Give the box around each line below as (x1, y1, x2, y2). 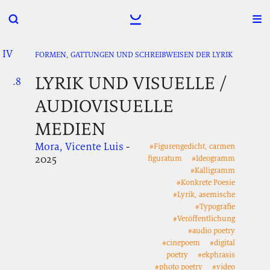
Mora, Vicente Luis (34, 140, 124, 154)
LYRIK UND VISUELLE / (34, 71, 226, 95)
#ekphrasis (198, 250, 236, 260)
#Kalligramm (190, 165, 236, 176)
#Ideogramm (192, 153, 236, 164)
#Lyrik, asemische (173, 189, 236, 200)
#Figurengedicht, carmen (149, 141, 236, 152)
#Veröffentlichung (173, 213, 236, 224)
